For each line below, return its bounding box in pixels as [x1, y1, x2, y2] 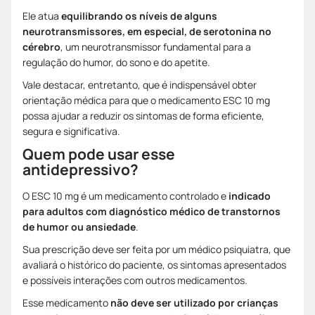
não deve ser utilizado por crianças [110, 295, 278, 309]
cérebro [22, 39, 60, 53]
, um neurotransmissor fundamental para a [60, 39, 251, 53]
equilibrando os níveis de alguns [61, 8, 217, 22]
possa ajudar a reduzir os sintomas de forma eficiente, [22, 108, 264, 122]
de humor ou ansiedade [22, 219, 136, 233]
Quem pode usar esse [22, 143, 175, 164]
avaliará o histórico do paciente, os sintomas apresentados [22, 257, 286, 271]
